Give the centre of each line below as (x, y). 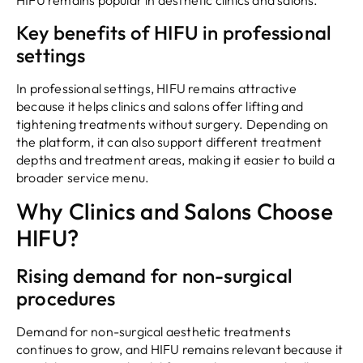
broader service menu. (83, 177)
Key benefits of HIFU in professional (174, 32)
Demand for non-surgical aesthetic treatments (154, 331)
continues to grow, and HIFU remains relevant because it (180, 349)
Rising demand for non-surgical (155, 275)
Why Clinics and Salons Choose (175, 211)
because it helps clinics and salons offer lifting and (160, 106)
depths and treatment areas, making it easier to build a (176, 159)
